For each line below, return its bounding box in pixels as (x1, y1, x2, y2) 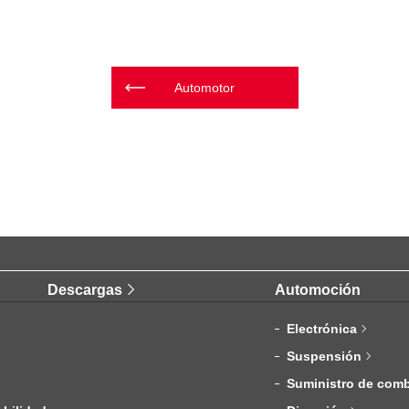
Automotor (174, 80, 235, 96)
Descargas (47, 282, 122, 299)
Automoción (275, 282, 362, 299)
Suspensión (287, 349, 362, 364)
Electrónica (287, 321, 358, 337)
